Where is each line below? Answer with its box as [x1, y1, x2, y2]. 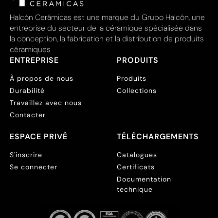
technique [117, 185, 153, 194]
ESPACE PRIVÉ [10, 131, 68, 142]
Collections [117, 86, 157, 95]
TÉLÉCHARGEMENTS [117, 131, 199, 142]
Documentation [117, 175, 171, 183]
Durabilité [10, 86, 45, 95]
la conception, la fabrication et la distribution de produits [10, 34, 204, 44]
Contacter [10, 110, 46, 119]
